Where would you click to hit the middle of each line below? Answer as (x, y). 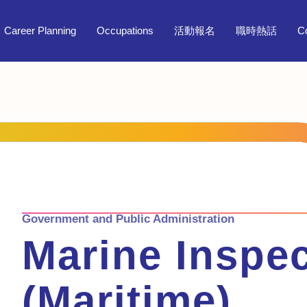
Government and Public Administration (128, 219)
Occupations (125, 30)
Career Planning (40, 30)
